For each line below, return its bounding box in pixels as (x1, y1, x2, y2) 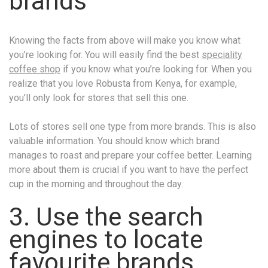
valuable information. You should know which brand (9, 135, 220, 147)
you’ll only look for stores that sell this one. (9, 92, 188, 103)
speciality (202, 48, 242, 60)
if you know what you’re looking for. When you (60, 63, 252, 75)
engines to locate (9, 224, 203, 254)
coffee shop (9, 63, 60, 75)
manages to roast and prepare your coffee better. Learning (9, 149, 252, 161)
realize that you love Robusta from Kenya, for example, (9, 77, 237, 89)
